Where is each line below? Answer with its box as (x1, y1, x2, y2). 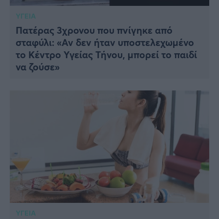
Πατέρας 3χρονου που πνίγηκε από (16, 23, 173, 37)
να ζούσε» (16, 60, 60, 74)
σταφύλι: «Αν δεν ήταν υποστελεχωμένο (16, 36, 194, 49)
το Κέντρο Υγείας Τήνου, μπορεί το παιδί (16, 48, 197, 62)
